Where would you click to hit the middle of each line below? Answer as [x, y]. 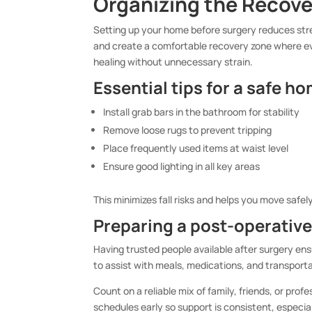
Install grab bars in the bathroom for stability [202, 112]
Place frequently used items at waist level [196, 148]
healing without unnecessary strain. [173, 62]
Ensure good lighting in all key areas [182, 166]
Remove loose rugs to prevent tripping [188, 130]
